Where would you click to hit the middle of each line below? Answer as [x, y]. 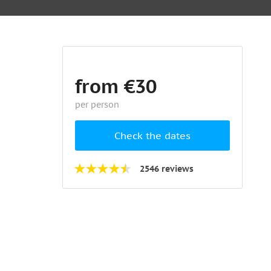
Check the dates [153, 135]
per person [97, 105]
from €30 [116, 86]
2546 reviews [167, 169]
